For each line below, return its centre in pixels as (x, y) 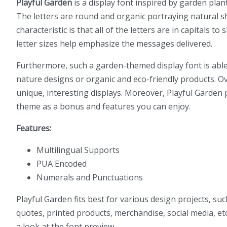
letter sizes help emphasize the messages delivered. (114, 44)
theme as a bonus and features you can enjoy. (103, 106)
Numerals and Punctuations (90, 177)
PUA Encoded (62, 164)
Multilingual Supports (78, 150)
